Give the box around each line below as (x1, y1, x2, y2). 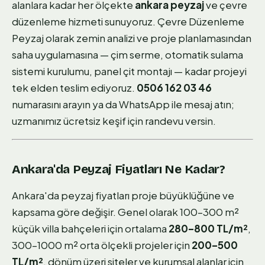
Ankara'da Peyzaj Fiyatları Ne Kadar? (12, 161, 225, 177)
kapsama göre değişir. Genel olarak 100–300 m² (12, 205, 239, 218)
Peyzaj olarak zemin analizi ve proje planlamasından (12, 31, 251, 44)
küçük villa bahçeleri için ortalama (12, 221, 169, 235)
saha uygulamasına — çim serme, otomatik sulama (12, 47, 243, 61)
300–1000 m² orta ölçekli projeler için (12, 238, 192, 251)
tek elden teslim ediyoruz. (12, 80, 137, 94)
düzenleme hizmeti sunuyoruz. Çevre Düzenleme (12, 14, 244, 28)
